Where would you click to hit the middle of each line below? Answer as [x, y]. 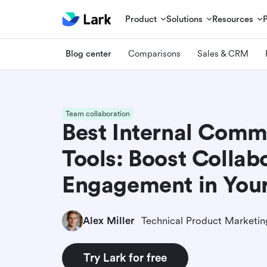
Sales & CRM [223, 54]
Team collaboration [98, 114]
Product [141, 19]
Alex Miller [108, 221]
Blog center [89, 54]
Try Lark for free [125, 258]
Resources [233, 19]
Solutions [185, 19]
